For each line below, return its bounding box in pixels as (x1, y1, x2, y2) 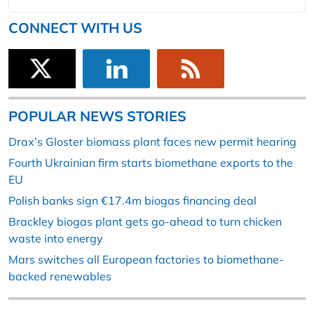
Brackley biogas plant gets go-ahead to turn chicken (8, 214, 282, 229)
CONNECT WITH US (8, 19, 142, 36)
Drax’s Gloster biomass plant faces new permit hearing (8, 135, 296, 149)
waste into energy (8, 231, 103, 246)
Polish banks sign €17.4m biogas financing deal (8, 193, 257, 208)
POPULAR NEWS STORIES (8, 107, 186, 125)
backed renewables (8, 269, 111, 284)
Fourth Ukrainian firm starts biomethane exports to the (8, 156, 293, 170)
